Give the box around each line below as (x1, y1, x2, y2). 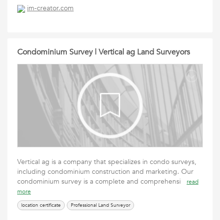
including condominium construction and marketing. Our (17, 167, 193, 176)
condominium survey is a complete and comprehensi (17, 177, 187, 186)
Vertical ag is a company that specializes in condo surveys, (17, 157, 196, 166)
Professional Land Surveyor (71, 202, 130, 209)
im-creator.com (27, 3, 74, 13)
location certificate (21, 202, 61, 209)
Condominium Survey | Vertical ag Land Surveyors (17, 47, 190, 57)
